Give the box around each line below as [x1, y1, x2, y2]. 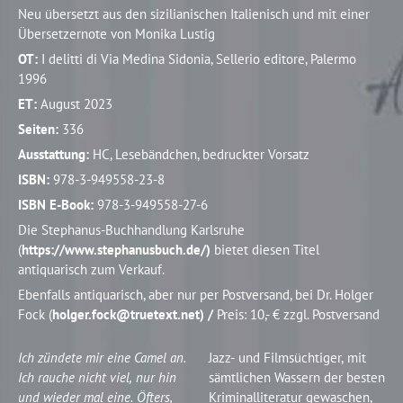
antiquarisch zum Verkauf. [18, 260, 166, 278]
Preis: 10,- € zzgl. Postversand [217, 305, 381, 323]
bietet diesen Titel [214, 240, 320, 258]
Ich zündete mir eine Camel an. [18, 348, 187, 366]
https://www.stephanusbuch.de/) [22, 240, 215, 258]
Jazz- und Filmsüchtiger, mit [208, 348, 366, 366]
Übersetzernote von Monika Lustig [18, 24, 216, 42]
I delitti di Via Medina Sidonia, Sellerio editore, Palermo [41, 49, 357, 67]
